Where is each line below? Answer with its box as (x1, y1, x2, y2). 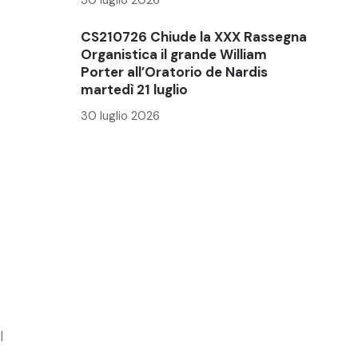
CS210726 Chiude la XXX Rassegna (81, 27, 307, 46)
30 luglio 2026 (81, 107, 160, 124)
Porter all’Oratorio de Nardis (81, 62, 268, 81)
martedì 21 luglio (81, 80, 188, 98)
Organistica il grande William (81, 45, 267, 63)
